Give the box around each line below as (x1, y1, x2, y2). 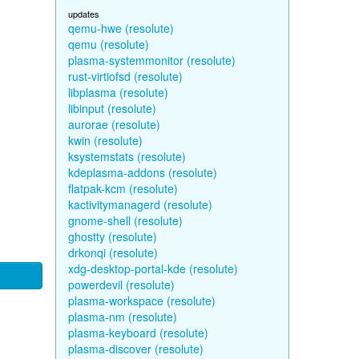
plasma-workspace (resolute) (67, 292, 216, 309)
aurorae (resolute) (67, 116, 160, 132)
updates (67, 7, 99, 20)
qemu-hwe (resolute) (67, 20, 174, 36)
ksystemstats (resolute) (67, 148, 186, 164)
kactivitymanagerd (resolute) (67, 196, 212, 212)
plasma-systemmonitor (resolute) (67, 52, 236, 68)
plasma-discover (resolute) (67, 341, 204, 357)
